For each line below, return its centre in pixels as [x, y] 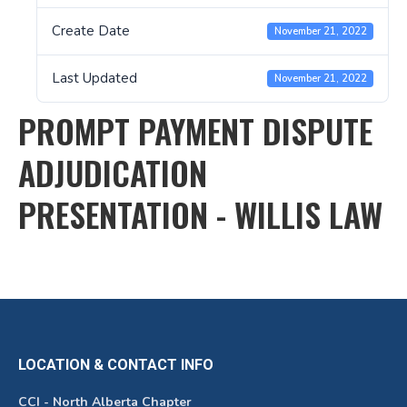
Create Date [91, 31]
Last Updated [94, 78]
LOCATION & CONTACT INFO [116, 365]
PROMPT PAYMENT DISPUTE [195, 130]
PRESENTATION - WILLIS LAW [200, 214]
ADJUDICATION [113, 172]
